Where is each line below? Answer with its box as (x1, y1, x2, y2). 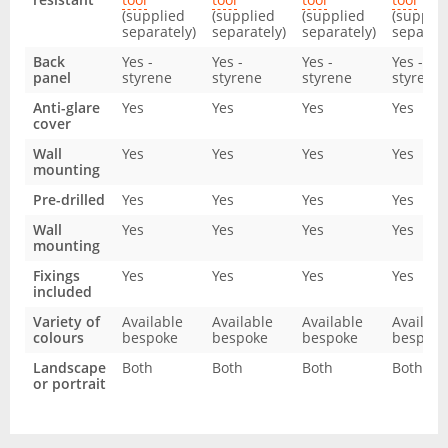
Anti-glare (33, 98, 100, 117)
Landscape (33, 358, 106, 377)
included (33, 282, 92, 301)
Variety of (33, 312, 100, 331)
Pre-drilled (33, 190, 105, 209)
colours (33, 328, 84, 347)
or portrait (33, 374, 106, 393)
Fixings (33, 266, 80, 285)
